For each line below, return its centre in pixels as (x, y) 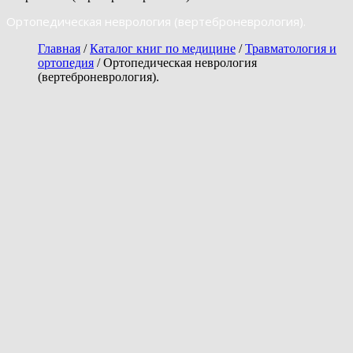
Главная (59, 48)
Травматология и (291, 48)
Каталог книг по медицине (163, 48)
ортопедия (66, 62)
